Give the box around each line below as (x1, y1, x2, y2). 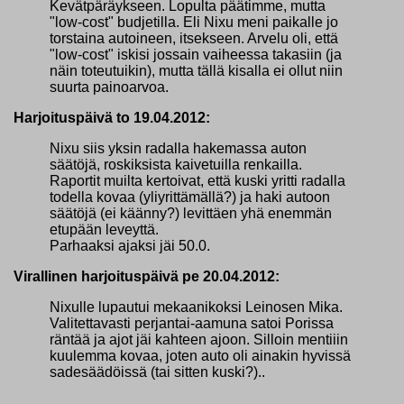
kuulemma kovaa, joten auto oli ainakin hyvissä (50, 347, 351, 363)
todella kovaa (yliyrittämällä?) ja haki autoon (50, 188, 330, 205)
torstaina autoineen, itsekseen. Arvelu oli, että (50, 30, 338, 46)
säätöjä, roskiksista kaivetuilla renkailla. (50, 156, 302, 172)
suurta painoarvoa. (50, 78, 169, 95)
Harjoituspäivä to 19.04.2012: (14, 109, 210, 125)
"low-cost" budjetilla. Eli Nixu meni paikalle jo (50, 14, 338, 30)
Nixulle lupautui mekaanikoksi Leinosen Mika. (50, 298, 343, 315)
